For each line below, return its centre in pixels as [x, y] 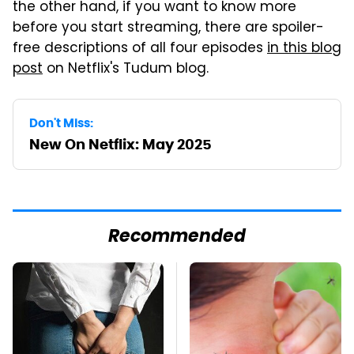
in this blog [304, 49]
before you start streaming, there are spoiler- [168, 28]
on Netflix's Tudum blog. [126, 69]
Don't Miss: [61, 122]
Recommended [177, 237]
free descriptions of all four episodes [140, 49]
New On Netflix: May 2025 [121, 144]
